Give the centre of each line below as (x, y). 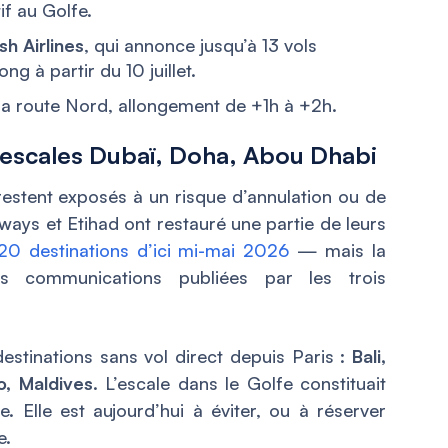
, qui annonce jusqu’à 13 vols (200, 45)
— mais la (338, 250)
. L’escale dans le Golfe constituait (239, 383)
